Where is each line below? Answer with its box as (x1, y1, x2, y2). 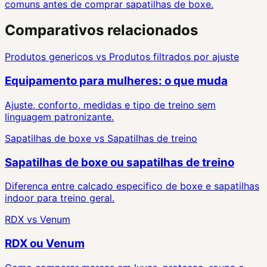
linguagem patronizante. (5, 110, 114, 123)
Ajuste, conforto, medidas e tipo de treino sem (5, 98, 216, 111)
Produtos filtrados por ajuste (109, 51, 239, 63)
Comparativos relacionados (5, 21, 198, 39)
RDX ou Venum (5, 236, 85, 250)
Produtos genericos (5, 51, 93, 63)
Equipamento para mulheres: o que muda (5, 74, 228, 88)
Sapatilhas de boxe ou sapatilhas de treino (5, 155, 234, 169)
